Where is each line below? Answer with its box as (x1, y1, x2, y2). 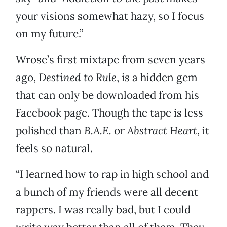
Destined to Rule (39, 70, 117, 85)
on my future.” (16, 27, 83, 41)
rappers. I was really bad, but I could (16, 203, 191, 217)
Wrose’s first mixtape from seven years (16, 53, 205, 67)
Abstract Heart (127, 124, 197, 138)
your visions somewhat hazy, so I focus (16, 9, 204, 23)
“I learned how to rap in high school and (16, 167, 209, 181)
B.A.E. (84, 124, 111, 138)
